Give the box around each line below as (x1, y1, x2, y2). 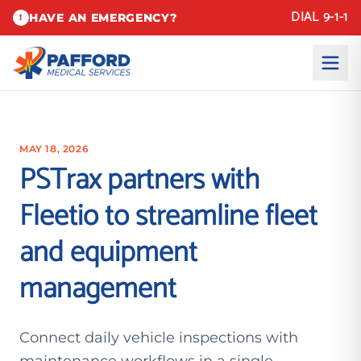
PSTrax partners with (19, 156, 259, 204)
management (19, 265, 176, 313)
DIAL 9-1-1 (291, 6, 348, 28)
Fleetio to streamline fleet (19, 193, 317, 240)
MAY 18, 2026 (19, 143, 89, 155)
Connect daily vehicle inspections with (19, 329, 298, 346)
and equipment (19, 229, 197, 276)
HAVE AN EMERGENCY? (29, 10, 177, 25)
